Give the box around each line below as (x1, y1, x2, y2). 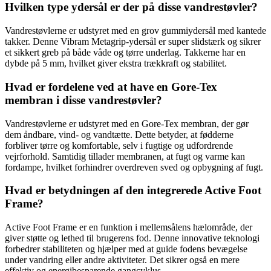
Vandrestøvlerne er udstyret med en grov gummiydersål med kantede (5, 25, 266, 36)
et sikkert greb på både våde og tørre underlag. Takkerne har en (5, 47, 246, 58)
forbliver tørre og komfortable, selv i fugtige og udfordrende (5, 140, 233, 151)
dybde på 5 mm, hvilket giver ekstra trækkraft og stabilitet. (5, 58, 227, 69)
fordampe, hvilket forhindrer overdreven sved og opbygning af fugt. (5, 162, 263, 172)
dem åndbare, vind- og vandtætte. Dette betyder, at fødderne (5, 129, 233, 140)
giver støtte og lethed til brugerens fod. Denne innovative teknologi (5, 232, 260, 243)
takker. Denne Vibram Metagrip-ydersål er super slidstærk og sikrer (5, 36, 261, 47)
